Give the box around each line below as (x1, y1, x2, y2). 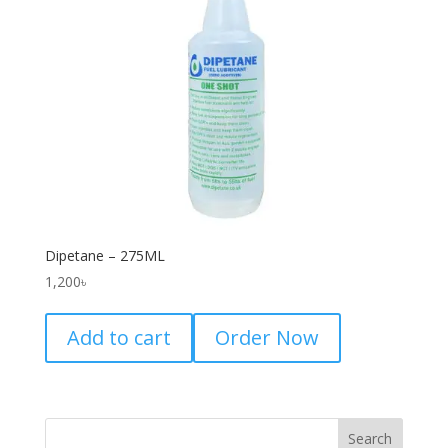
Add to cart (66, 323, 171, 351)
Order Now (214, 323, 319, 351)
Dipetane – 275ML (44, 245, 165, 265)
